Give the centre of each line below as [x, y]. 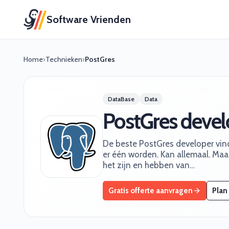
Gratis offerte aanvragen [151, 190]
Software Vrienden [89, 19]
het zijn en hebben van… [149, 165]
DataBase [121, 99]
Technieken [64, 59]
